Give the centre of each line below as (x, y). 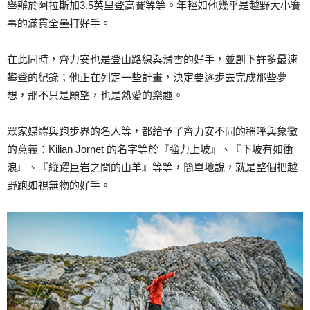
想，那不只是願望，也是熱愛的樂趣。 (95, 95)
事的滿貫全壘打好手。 (59, 24)
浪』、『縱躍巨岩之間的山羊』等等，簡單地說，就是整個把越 (152, 167)
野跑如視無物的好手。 (59, 185)
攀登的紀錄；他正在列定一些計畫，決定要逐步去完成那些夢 (147, 77)
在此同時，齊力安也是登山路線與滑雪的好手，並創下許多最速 (152, 60)
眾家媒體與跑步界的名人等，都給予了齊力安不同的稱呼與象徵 (152, 131)
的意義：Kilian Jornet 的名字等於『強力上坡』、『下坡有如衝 (150, 149)
